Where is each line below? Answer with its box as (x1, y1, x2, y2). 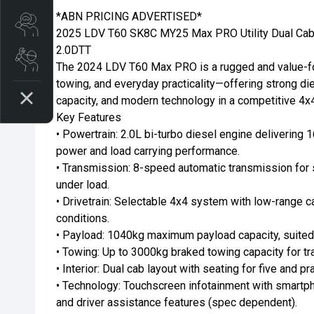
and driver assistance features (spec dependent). (56, 296, 297, 309)
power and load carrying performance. (56, 144, 240, 158)
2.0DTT (56, 43, 91, 57)
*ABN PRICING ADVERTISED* (56, 10, 202, 23)
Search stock (39, 18, 98, 31)
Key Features (56, 111, 121, 124)
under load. (56, 178, 109, 191)
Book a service (39, 53, 107, 66)
